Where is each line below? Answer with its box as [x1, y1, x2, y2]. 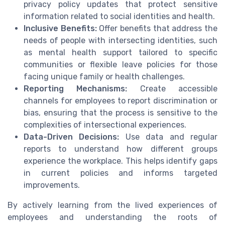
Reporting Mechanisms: [24, 83, 128, 93]
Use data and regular [119, 132, 218, 142]
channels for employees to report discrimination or [24, 95, 217, 105]
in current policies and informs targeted [24, 168, 217, 178]
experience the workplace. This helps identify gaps [24, 156, 217, 166]
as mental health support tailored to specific [24, 47, 217, 57]
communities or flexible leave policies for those [24, 59, 217, 69]
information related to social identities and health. [24, 11, 215, 21]
